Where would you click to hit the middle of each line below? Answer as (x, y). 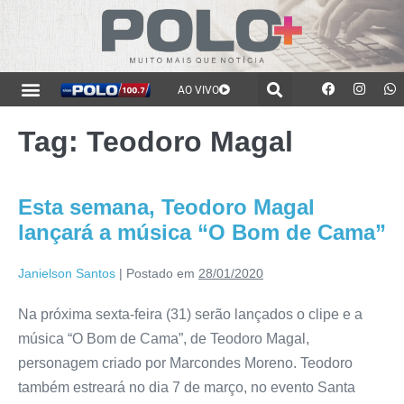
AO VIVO (199, 91)
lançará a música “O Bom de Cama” (202, 232)
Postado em (161, 273)
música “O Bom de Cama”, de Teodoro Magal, (164, 338)
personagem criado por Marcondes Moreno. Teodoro (185, 363)
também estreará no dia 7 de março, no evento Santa (187, 387)
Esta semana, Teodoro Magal (166, 207)
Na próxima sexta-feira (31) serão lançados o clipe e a (190, 314)
